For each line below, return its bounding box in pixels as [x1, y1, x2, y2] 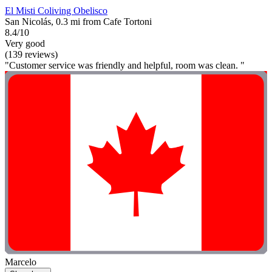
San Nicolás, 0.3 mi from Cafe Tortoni [5, 16, 152, 27]
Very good [5, 38, 45, 49]
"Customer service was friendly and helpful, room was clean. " [5, 60, 245, 71]
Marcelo [5, 257, 36, 268]
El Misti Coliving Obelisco [5, 5, 107, 16]
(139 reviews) [5, 49, 58, 60]
